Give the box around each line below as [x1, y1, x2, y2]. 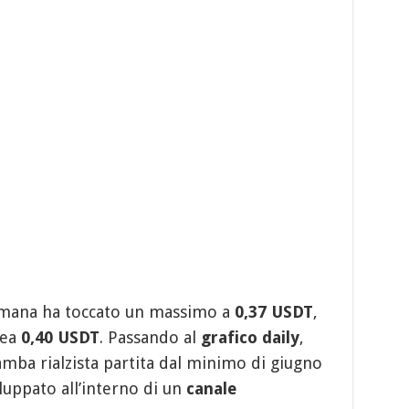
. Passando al [99, 327, 201, 347]
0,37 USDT [234, 301, 313, 321]
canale [185, 378, 236, 398]
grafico [200, 327, 257, 347]
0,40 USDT [20, 327, 100, 347]
